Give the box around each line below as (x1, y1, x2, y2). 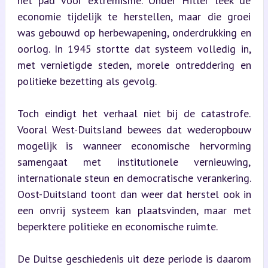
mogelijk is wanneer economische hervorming (17, 138, 251, 153)
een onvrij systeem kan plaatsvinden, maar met (17, 203, 251, 217)
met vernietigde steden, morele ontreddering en (17, 57, 251, 72)
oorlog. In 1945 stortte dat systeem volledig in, (17, 41, 251, 56)
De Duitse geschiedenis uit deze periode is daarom (17, 251, 251, 266)
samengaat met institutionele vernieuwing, (17, 154, 251, 169)
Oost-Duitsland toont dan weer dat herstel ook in (17, 187, 251, 201)
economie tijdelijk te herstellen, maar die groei (17, 9, 251, 23)
